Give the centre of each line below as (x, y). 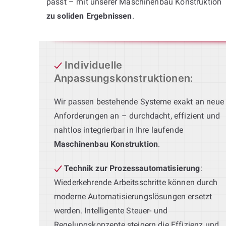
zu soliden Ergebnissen (89, 16)
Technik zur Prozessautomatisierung (132, 168)
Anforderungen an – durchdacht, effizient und (137, 116)
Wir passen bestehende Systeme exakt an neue (139, 101)
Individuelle (94, 65)
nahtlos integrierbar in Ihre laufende (119, 130)
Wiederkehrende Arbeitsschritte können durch (136, 182)
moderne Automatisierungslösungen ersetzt (133, 196)
